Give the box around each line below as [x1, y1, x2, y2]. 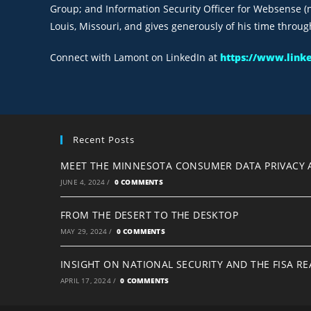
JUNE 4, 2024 [60, 176, 106, 187]
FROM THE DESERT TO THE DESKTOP [60, 208, 238, 221]
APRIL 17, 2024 [60, 275, 111, 285]
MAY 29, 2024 [60, 226, 108, 236]
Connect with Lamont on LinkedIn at [50, 50, 220, 64]
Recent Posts [73, 133, 135, 146]
